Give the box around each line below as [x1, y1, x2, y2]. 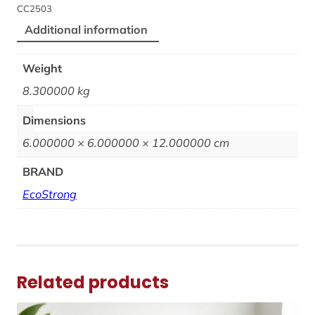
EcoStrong [22, 186, 77, 201]
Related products [17, 270, 169, 294]
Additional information [25, 22, 148, 37]
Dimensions [22, 112, 86, 127]
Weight [22, 61, 63, 76]
